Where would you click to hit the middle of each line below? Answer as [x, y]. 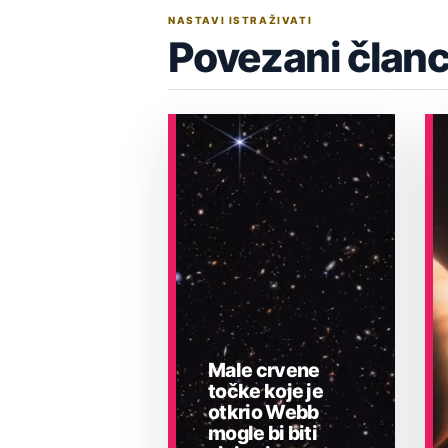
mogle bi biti [263, 433]
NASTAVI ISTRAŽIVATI [240, 20]
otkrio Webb [263, 412]
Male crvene [264, 370]
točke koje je [266, 391]
